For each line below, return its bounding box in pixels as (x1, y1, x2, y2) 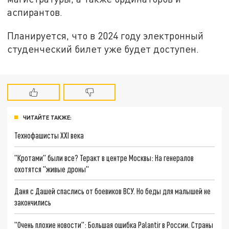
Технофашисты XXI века (14, 130, 84, 140)
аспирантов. (7, 6, 63, 18)
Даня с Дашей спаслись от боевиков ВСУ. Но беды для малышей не (14, 186, 211, 196)
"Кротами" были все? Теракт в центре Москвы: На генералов (14, 152, 194, 163)
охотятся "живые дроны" (14, 164, 89, 174)
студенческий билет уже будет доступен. (7, 43, 199, 55)
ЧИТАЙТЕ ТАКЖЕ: (23, 113, 72, 121)
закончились (14, 197, 52, 208)
